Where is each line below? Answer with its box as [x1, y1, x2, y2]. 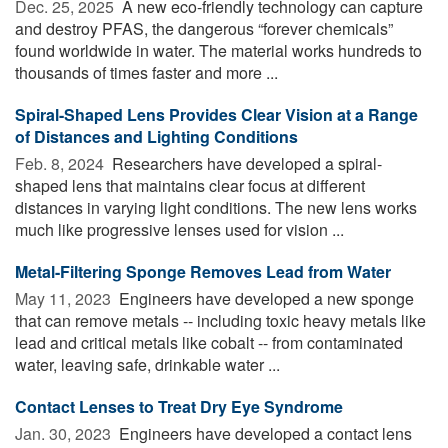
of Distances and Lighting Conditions [15, 124, 298, 148]
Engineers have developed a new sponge [115, 286, 414, 310]
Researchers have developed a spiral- [108, 151, 382, 175]
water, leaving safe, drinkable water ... [15, 352, 280, 376]
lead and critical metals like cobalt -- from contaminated [15, 330, 403, 354]
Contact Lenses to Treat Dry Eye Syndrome [15, 394, 343, 418]
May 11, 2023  [15, 286, 115, 310]
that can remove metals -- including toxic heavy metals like [15, 308, 426, 332]
